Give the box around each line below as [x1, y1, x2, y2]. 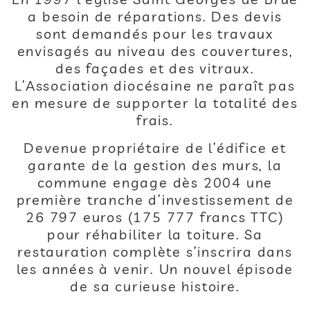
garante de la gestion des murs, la [28, 156, 282, 174]
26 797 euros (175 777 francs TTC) [26, 208, 284, 226]
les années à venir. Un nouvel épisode [16, 260, 294, 277]
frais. [136, 111, 174, 129]
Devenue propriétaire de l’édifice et [24, 139, 286, 156]
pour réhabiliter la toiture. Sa [47, 226, 263, 243]
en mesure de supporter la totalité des [12, 94, 298, 111]
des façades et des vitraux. [55, 60, 255, 77]
